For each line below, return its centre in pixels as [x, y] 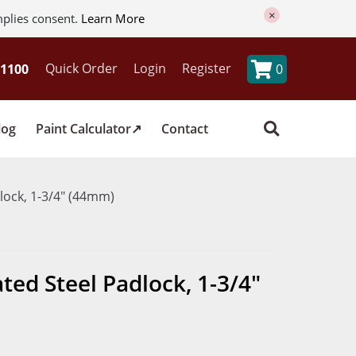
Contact [185, 128]
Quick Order [81, 68]
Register [207, 68]
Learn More [112, 18]
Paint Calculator [83, 128]
